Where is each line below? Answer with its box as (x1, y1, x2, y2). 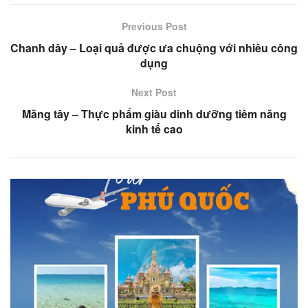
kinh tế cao (125, 120, 183, 137)
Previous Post (121, 19, 187, 33)
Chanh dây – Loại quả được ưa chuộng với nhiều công (10, 39, 298, 56)
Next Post (131, 85, 177, 99)
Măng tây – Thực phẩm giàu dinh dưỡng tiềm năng (21, 105, 287, 122)
